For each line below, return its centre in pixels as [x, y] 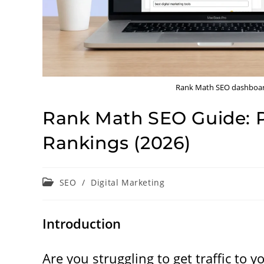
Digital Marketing [128, 182]
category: [62, 193]
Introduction [82, 223]
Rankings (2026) [117, 143]
